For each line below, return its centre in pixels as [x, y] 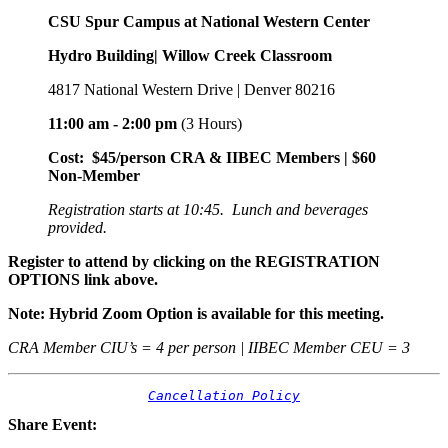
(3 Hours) [211, 124]
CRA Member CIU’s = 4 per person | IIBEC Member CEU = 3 [209, 348]
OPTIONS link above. [83, 280]
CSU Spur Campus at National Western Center [209, 22]
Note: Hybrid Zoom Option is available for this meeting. [196, 314]
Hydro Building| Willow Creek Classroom [190, 56]
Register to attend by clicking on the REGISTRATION [194, 262]
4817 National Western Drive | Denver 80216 [191, 90]
